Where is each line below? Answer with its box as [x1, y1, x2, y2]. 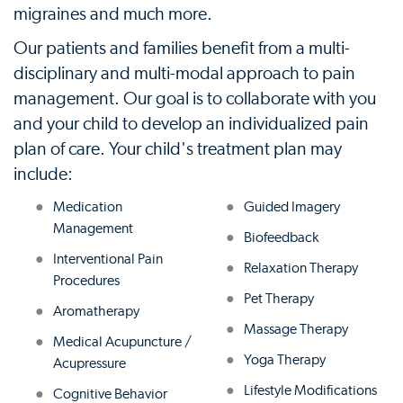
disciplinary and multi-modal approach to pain [13, 65, 355, 83]
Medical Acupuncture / [53, 335, 192, 349]
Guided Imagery [244, 200, 340, 214]
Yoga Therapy [244, 353, 326, 367]
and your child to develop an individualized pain [13, 115, 369, 133]
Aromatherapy [53, 304, 139, 318]
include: [13, 166, 73, 184]
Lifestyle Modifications [244, 383, 377, 398]
